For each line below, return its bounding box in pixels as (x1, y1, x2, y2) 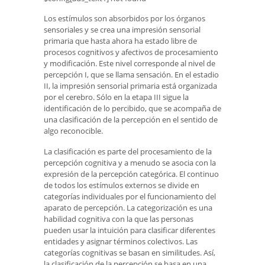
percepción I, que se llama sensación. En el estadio (44, 69, 219, 80)
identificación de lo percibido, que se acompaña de (44, 103, 221, 114)
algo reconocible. (44, 125, 103, 137)
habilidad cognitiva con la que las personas (44, 213, 193, 224)
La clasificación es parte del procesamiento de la (44, 146, 212, 157)
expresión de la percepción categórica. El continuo (44, 168, 219, 179)
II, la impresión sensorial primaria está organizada (44, 80, 217, 92)
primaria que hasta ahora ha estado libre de (44, 35, 197, 47)
